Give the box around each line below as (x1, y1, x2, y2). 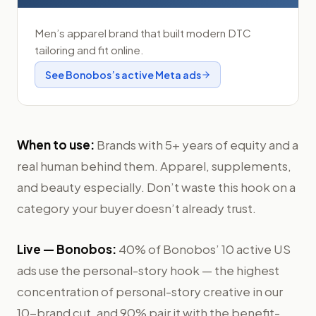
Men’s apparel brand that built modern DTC (35, 25, 251, 39)
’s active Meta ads (111, 68, 201, 81)
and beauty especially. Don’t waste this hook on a (17, 178, 296, 195)
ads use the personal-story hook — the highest (17, 262, 279, 278)
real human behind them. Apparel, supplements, (17, 157, 291, 174)
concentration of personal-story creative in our (17, 283, 283, 299)
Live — (17, 241, 54, 257)
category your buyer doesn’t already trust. (17, 200, 256, 216)
